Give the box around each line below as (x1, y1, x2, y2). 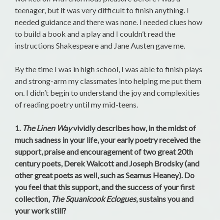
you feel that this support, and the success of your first (15, 182, 194, 192)
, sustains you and (136, 194, 193, 204)
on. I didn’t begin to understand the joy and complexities (15, 88, 200, 98)
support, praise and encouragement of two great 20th (15, 147, 193, 157)
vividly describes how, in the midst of (72, 123, 196, 133)
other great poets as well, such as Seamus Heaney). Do (15, 170, 194, 180)
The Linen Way (22, 123, 72, 133)
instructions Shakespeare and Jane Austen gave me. (15, 41, 185, 51)
